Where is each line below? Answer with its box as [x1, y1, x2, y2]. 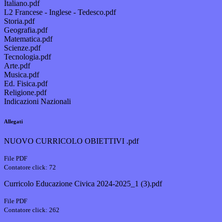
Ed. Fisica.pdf [4, 79, 48, 88]
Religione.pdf [4, 88, 47, 97]
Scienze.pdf [4, 44, 41, 53]
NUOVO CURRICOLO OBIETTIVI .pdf [4, 137, 139, 146]
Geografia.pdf [4, 26, 48, 35]
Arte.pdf [4, 61, 30, 70]
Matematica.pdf [4, 35, 53, 44]
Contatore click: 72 [4, 164, 56, 171]
